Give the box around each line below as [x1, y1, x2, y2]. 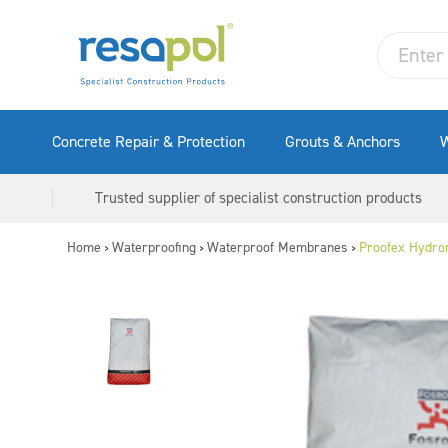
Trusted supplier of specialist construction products [95, 188, 423, 208]
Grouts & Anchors [284, 131, 400, 152]
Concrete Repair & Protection [52, 131, 245, 152]
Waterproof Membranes [207, 238, 348, 257]
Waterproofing [112, 238, 196, 257]
